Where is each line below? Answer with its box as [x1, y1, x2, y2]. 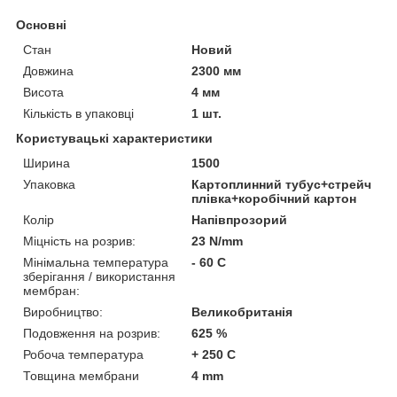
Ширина [23, 155, 70, 170]
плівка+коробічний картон [191, 191, 357, 206]
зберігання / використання [23, 269, 175, 284]
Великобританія [191, 304, 293, 319]
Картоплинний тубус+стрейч [191, 176, 372, 191]
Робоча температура [23, 346, 144, 362]
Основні [16, 17, 66, 32]
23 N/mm [191, 233, 244, 248]
